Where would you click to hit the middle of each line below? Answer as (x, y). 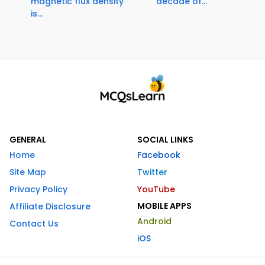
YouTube (156, 190)
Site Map (28, 172)
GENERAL (28, 140)
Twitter (152, 172)
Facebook (159, 155)
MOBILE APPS (164, 206)
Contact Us (34, 224)
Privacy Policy (38, 190)
